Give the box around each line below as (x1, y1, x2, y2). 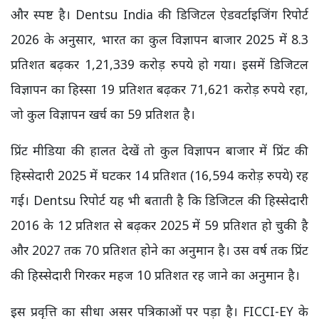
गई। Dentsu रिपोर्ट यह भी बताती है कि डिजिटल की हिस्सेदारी (11, 192, 308, 209)
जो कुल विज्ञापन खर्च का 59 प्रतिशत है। (11, 105, 195, 122)
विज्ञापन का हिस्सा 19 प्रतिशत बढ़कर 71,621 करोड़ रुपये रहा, (11, 80, 308, 98)
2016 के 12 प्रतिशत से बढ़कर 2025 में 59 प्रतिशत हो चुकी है (11, 216, 308, 234)
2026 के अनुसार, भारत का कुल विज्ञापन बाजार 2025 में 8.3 (11, 31, 308, 48)
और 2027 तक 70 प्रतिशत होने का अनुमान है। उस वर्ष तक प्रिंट (11, 241, 308, 258)
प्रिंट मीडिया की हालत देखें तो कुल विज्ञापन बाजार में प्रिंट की (11, 142, 308, 159)
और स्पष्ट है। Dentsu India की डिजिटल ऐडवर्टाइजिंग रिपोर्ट (11, 6, 308, 23)
